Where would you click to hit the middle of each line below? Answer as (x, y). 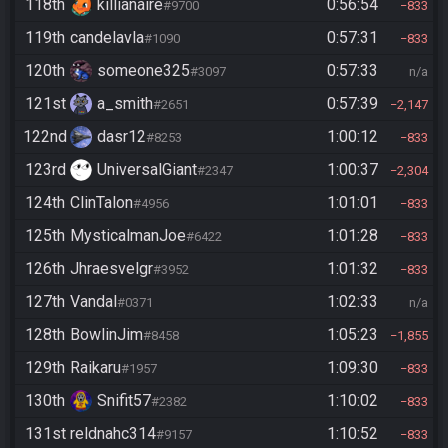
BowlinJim (106, 334)
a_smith (125, 103)
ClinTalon (101, 202)
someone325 (143, 70)
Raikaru (95, 367)
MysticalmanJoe (128, 235)
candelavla (107, 37)
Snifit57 (124, 400)
